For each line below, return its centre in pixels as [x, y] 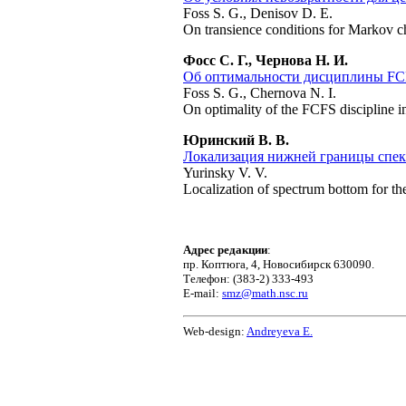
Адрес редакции [225, 250]
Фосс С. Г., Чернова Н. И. [266, 60]
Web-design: [215, 331]
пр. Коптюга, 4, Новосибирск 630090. [279, 264]
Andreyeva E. [280, 331]
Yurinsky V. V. [225, 173]
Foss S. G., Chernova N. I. [260, 93]
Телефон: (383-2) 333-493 [248, 279]
